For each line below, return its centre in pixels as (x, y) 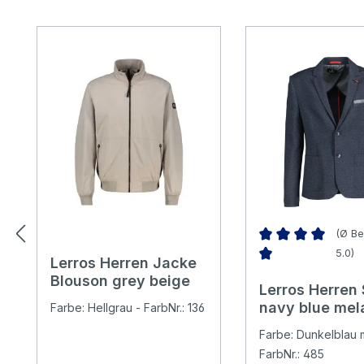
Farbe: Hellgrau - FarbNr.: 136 (128, 307)
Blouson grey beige (120, 280)
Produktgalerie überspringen (124, 15)
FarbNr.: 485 (291, 353)
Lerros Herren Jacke (123, 262)
